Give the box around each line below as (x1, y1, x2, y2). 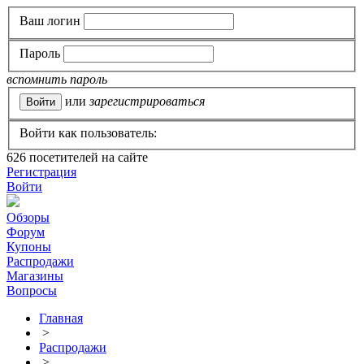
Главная (39, 311, 83, 326)
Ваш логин (19, 13, 80, 28)
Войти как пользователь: (19, 126, 157, 141)
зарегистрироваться (89, 93, 205, 108)
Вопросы (6, 284, 57, 298)
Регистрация (6, 165, 76, 180)
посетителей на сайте (26, 150, 148, 165)
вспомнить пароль (6, 72, 107, 87)
